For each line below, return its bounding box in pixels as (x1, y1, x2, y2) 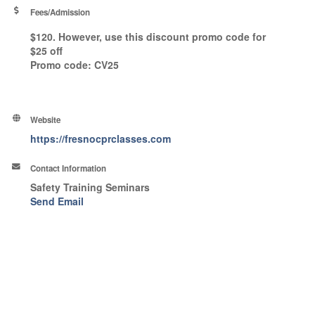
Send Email (30, 193, 84, 208)
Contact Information (30, 162, 107, 174)
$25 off (30, 43, 63, 58)
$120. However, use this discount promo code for (30, 29, 266, 44)
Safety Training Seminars (30, 179, 150, 194)
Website (30, 113, 61, 126)
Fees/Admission (30, 6, 91, 18)
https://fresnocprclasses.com (30, 131, 172, 146)
